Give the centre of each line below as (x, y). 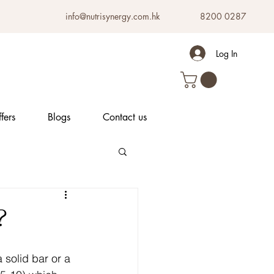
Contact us (124, 117)
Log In (227, 53)
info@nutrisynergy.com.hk (113, 16)
